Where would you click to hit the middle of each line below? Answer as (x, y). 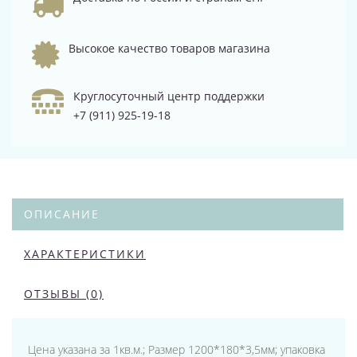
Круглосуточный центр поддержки (169, 96)
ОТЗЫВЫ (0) (64, 294)
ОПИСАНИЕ (62, 214)
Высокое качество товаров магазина (169, 49)
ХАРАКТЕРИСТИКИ (85, 254)
